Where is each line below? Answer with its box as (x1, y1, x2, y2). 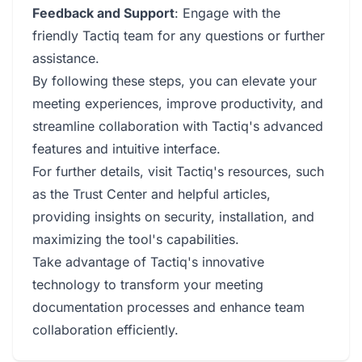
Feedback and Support (32, 5, 175, 21)
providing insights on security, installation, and (32, 208, 314, 225)
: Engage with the (175, 5, 280, 21)
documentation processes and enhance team (32, 299, 305, 315)
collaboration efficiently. (32, 322, 179, 338)
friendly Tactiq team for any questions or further (32, 27, 325, 44)
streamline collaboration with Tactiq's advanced (32, 118, 323, 134)
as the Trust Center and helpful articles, (32, 186, 271, 202)
